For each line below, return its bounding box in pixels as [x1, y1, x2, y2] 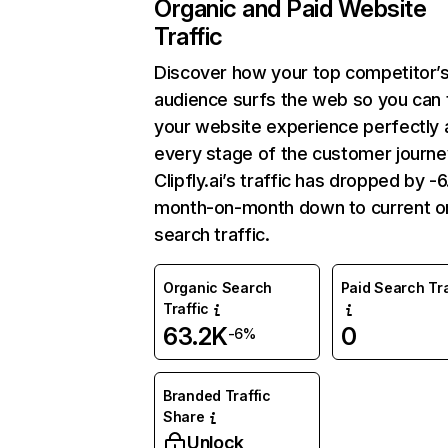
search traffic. [154, 224, 270, 245]
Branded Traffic [163, 387, 271, 404]
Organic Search [163, 279, 273, 296]
